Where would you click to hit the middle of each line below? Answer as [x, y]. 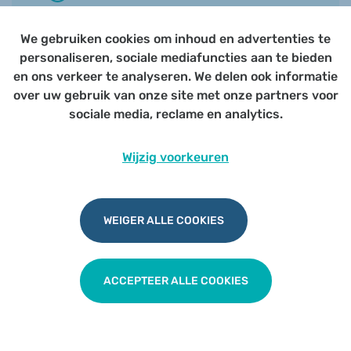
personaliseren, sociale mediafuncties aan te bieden [175, 58]
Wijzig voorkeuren [175, 157]
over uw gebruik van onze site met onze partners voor [175, 95]
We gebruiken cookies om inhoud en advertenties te [175, 39]
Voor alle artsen [124, 27]
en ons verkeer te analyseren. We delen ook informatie [175, 76]
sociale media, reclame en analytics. [175, 114]
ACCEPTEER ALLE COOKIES [175, 281]
